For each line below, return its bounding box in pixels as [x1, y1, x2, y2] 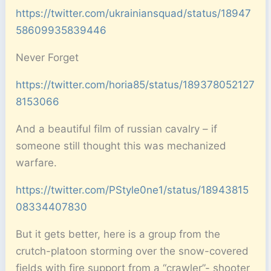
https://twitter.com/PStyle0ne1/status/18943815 [16, 184, 249, 197]
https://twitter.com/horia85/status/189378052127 [16, 79, 255, 91]
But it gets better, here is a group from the [16, 228, 221, 241]
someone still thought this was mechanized [16, 140, 227, 152]
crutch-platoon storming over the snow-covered [16, 245, 249, 258]
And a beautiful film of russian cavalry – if [16, 123, 218, 135]
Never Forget [16, 51, 79, 64]
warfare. [16, 157, 57, 169]
